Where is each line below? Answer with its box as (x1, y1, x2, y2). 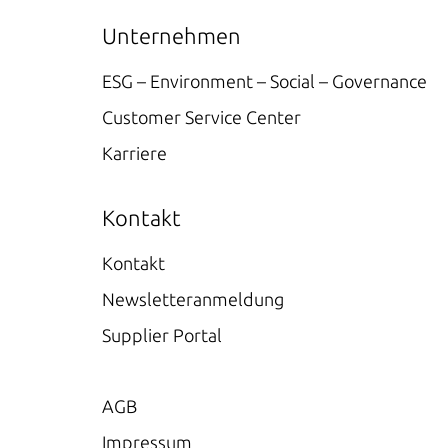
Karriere (102, 143, 167, 163)
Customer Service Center (102, 107, 301, 127)
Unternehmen (102, 23, 241, 48)
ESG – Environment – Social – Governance (102, 71, 427, 91)
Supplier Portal (102, 325, 222, 345)
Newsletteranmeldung (102, 289, 284, 309)
